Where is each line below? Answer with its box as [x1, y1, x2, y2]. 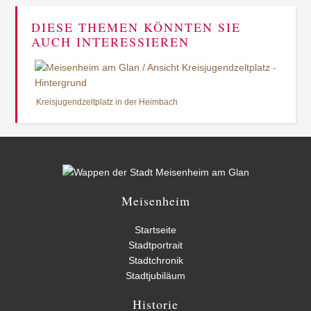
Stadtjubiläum [126, 270, 185, 281]
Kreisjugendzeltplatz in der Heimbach [36, 97, 178, 107]
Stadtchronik [128, 255, 183, 266]
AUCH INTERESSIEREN [31, 33, 190, 50]
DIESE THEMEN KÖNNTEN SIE [31, 19, 242, 35]
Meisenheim [121, 192, 190, 209]
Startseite [135, 224, 176, 235]
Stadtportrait [128, 239, 183, 251]
